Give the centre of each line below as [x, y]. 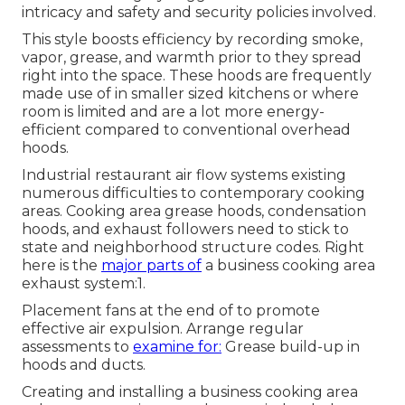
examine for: [177, 347]
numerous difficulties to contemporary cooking [193, 193]
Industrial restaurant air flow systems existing [184, 175]
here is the [61, 266]
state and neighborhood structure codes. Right [193, 248]
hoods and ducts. [84, 365]
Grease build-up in [291, 347]
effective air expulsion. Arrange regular [163, 329]
